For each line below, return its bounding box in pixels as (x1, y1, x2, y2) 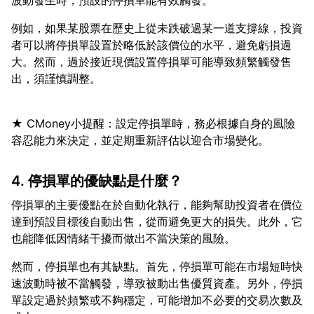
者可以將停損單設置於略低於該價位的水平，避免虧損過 (11, 38, 292, 52)
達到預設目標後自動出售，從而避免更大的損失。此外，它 (11, 214, 303, 228)
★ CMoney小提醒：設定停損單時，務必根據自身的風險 (11, 116, 295, 130)
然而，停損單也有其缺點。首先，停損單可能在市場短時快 (11, 259, 303, 273)
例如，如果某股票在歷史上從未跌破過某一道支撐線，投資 (11, 21, 303, 35)
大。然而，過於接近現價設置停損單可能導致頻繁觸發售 (11, 55, 292, 69)
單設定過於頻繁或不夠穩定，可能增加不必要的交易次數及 (11, 293, 303, 307)
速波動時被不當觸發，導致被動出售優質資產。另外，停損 (11, 276, 303, 290)
